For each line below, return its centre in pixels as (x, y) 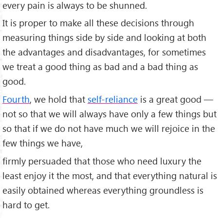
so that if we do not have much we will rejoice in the (109, 128)
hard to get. (26, 205)
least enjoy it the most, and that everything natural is (110, 176)
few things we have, (43, 143)
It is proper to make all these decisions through (98, 23)
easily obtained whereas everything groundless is (103, 190)
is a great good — (175, 99)
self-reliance (113, 99)
